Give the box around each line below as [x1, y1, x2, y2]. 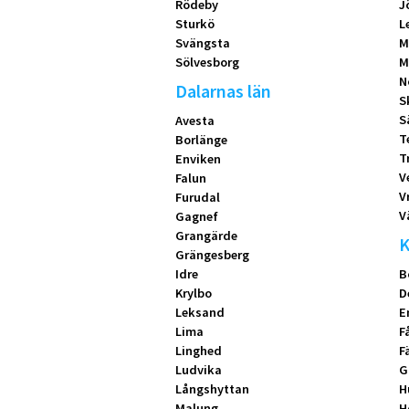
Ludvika [175, 362, 222, 379]
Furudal [175, 189, 220, 206]
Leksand [175, 304, 225, 321]
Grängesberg [175, 246, 249, 264]
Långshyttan [175, 381, 249, 398]
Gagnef [175, 208, 218, 225]
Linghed [175, 342, 222, 360]
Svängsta [175, 35, 230, 52]
